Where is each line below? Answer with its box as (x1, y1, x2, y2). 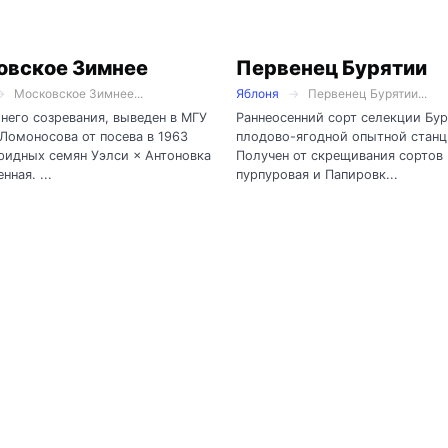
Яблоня (236, 86, 279, 102)
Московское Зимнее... (14, 86, 143, 102)
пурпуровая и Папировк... (236, 166, 398, 182)
